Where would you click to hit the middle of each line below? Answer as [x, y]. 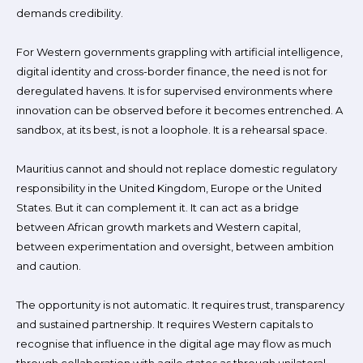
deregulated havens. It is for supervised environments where [175, 91]
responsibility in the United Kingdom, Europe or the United [169, 188]
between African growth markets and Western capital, [158, 227]
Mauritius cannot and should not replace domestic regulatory [177, 169]
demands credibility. [70, 13]
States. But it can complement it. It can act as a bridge [158, 207]
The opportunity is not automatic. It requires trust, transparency [180, 305]
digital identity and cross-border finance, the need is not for [172, 71]
